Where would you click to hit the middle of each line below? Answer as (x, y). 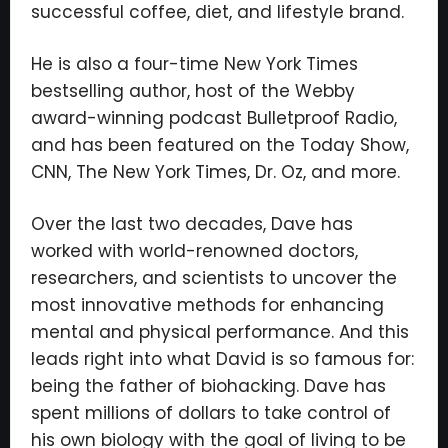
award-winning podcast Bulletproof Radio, (214, 118)
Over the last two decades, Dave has (192, 224)
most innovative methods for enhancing (207, 305)
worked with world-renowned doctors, (194, 251)
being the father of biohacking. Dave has (208, 386)
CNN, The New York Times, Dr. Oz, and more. (215, 172)
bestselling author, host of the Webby (193, 91)
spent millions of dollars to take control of (211, 413)
